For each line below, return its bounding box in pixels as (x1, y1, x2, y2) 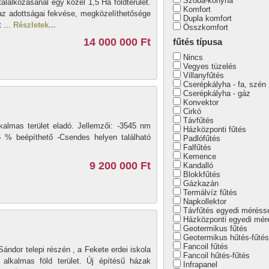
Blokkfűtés (183, 170, 220, 179)
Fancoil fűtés (183, 242, 228, 251)
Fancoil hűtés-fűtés (183, 251, 250, 260)
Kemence (183, 152, 216, 161)
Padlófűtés (183, 134, 220, 143)
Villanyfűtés (183, 71, 224, 80)
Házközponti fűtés (183, 125, 246, 134)
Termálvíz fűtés (183, 188, 237, 197)
